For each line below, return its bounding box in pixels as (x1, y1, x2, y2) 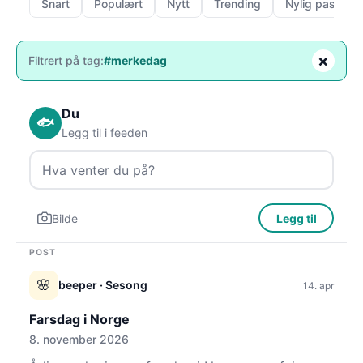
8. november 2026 (29, 332, 129, 346)
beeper (58, 278, 97, 292)
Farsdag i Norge (29, 311, 130, 327)
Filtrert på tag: (28, 53, 104, 67)
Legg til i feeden (62, 126, 147, 139)
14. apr (303, 279, 334, 292)
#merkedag (104, 53, 167, 67)
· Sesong (97, 278, 147, 292)
